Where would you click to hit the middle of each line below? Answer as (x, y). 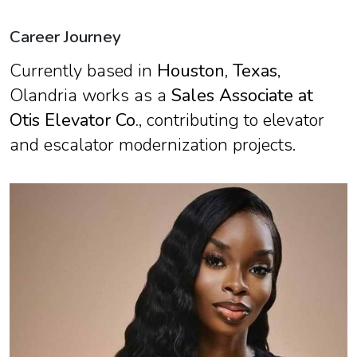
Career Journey (65, 37)
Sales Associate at (242, 96)
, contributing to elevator (231, 121)
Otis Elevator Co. (74, 121)
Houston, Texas (217, 71)
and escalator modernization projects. (155, 145)
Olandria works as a (90, 96)
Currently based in (83, 71)
